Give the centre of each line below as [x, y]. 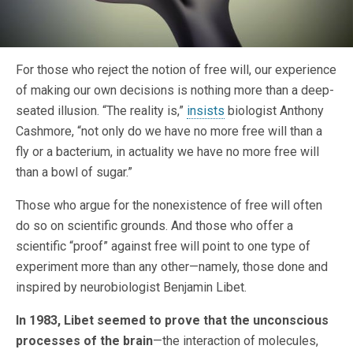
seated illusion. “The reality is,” [101, 111]
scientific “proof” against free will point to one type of [163, 247]
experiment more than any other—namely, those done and [172, 267]
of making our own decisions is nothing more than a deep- [175, 91]
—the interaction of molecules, [236, 341]
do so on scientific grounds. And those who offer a [154, 226]
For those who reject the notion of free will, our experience [176, 70]
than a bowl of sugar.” [74, 173]
